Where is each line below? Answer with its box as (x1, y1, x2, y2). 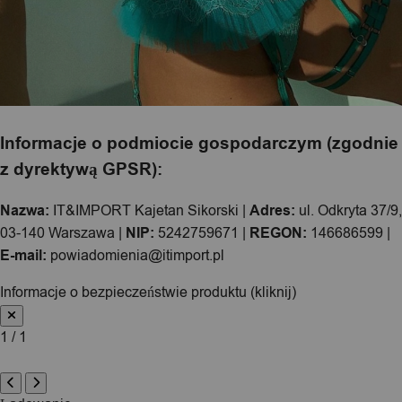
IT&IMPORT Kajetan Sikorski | (49, 200, 249, 221)
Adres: (249, 200, 295, 221)
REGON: (249, 223, 307, 243)
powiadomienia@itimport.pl (47, 245, 224, 266)
